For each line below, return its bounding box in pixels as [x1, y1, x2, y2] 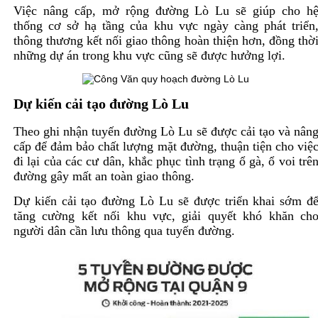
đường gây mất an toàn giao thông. [13, 168, 194, 183]
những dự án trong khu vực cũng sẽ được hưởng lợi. [13, 48, 285, 62]
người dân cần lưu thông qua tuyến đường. [13, 223, 235, 238]
